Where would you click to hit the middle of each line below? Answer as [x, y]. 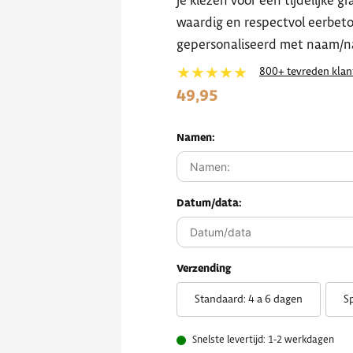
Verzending [204, 269]
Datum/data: [209, 203]
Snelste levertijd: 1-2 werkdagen [263, 340]
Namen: [196, 138]
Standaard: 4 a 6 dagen [249, 299]
